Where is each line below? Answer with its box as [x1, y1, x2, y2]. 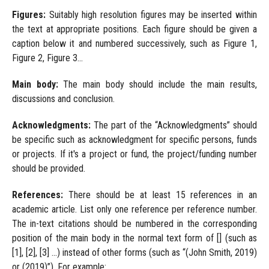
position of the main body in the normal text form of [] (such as [11, 232, 258, 244]
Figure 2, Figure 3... [11, 52, 83, 64]
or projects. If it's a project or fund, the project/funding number [11, 148, 258, 160]
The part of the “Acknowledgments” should [93, 119, 258, 131]
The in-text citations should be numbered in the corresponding [11, 218, 258, 230]
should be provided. [11, 163, 85, 175]
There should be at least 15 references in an [68, 189, 258, 201]
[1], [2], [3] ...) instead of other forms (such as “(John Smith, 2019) [11, 247, 258, 259]
